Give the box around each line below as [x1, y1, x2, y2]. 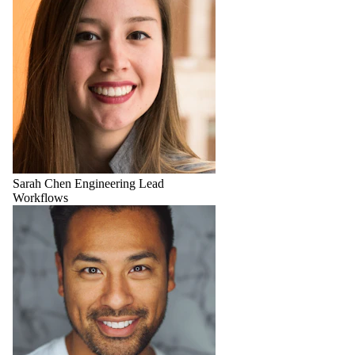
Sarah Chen [13, 177, 71, 191]
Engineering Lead [74, 177, 164, 191]
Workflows [13, 191, 68, 205]
